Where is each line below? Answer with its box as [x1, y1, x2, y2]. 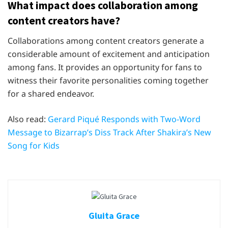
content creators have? [8, 13, 120, 27]
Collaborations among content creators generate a [8, 35, 204, 46]
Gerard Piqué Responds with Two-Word [48, 113, 201, 125]
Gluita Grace [89, 210, 139, 222]
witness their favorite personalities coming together [8, 74, 209, 86]
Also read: [8, 113, 48, 125]
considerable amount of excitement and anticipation [8, 48, 210, 60]
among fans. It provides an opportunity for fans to [8, 61, 202, 73]
